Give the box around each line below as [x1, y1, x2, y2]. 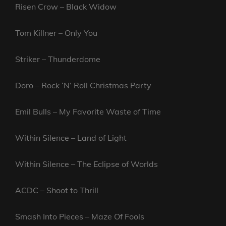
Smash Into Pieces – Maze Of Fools [15, 211, 144, 222]
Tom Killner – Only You [15, 28, 97, 38]
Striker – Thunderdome [15, 54, 100, 65]
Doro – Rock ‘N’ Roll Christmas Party [15, 80, 151, 91]
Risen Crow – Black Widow [15, 2, 117, 12]
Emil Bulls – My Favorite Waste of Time [15, 106, 161, 117]
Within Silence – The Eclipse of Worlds [15, 159, 158, 169]
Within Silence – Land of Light [15, 133, 127, 143]
